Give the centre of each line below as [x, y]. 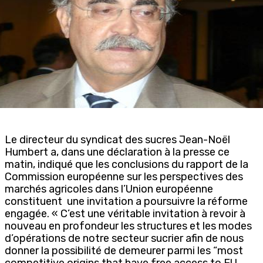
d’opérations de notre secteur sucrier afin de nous [124, 238]
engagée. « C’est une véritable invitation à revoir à [125, 213]
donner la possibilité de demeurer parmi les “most [124, 250]
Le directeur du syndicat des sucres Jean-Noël [117, 139]
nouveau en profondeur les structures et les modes [128, 226]
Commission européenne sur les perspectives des [124, 176]
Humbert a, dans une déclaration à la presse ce [117, 152]
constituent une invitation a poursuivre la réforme [127, 201]
